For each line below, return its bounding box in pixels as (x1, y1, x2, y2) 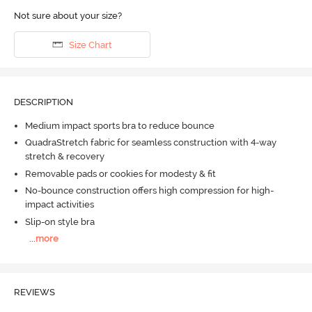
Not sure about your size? (13, 10, 122, 22)
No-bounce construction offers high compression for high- (24, 185, 274, 196)
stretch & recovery (24, 151, 104, 162)
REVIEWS (13, 286, 55, 297)
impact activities (24, 199, 94, 210)
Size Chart (68, 39, 112, 50)
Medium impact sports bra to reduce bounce (24, 120, 214, 131)
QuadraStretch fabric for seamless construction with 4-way (24, 137, 276, 148)
